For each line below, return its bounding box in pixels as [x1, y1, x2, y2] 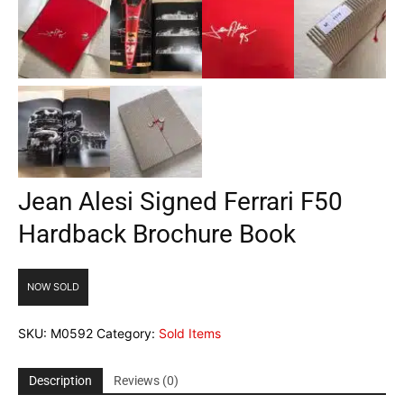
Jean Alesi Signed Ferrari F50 [18, 187, 343, 217]
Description [29, 373, 92, 389]
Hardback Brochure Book [18, 219, 296, 250]
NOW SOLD [27, 280, 79, 294]
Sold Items [159, 326, 221, 342]
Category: [96, 326, 159, 342]
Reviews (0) [114, 373, 179, 389]
